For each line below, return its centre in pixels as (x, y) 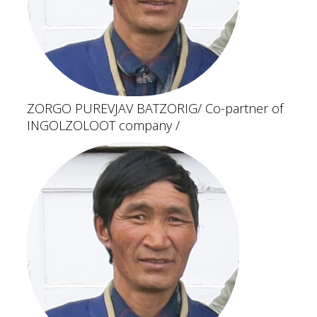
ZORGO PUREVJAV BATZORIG (112, 108)
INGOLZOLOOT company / (103, 125)
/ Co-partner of (240, 108)
